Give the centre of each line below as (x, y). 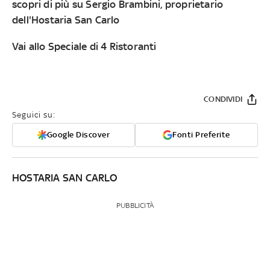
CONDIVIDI (223, 99)
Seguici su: (34, 115)
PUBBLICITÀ (135, 206)
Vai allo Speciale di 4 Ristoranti (84, 47)
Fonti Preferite (201, 135)
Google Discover (78, 135)
